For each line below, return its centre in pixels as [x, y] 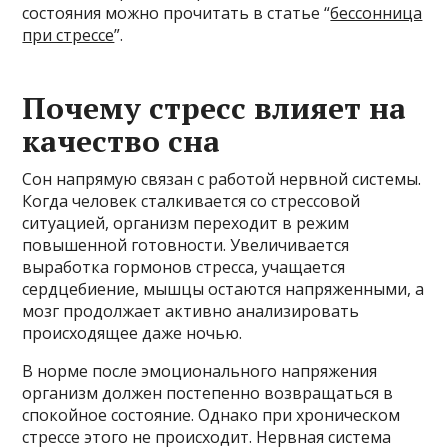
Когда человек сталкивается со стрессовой [191, 200]
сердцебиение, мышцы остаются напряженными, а [223, 288]
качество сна [121, 140]
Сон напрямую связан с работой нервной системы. [222, 178]
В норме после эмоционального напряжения [200, 370]
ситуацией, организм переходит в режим [186, 222]
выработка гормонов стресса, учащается [184, 266]
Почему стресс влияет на [214, 107]
